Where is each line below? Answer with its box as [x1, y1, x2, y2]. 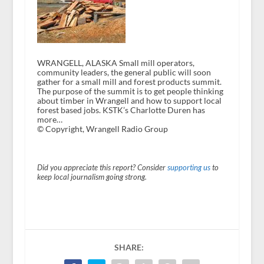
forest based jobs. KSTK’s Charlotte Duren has [37, 104, 205, 115]
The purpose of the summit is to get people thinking [37, 85, 223, 96]
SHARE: [114, 242, 144, 252]
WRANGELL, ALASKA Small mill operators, [37, 57, 194, 68]
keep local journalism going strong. [37, 172, 147, 181]
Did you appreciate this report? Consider [37, 163, 167, 172]
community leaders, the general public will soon [37, 67, 211, 77]
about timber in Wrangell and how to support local [37, 95, 222, 105]
